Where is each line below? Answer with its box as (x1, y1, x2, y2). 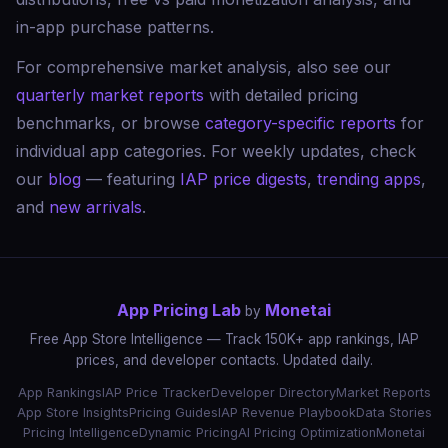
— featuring (81, 169, 180, 189)
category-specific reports (205, 113, 396, 133)
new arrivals (49, 197, 142, 217)
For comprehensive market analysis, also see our (16, 57, 391, 77)
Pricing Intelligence (23, 425, 139, 440)
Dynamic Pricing (139, 425, 238, 440)
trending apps (317, 169, 421, 189)
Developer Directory (210, 385, 336, 400)
